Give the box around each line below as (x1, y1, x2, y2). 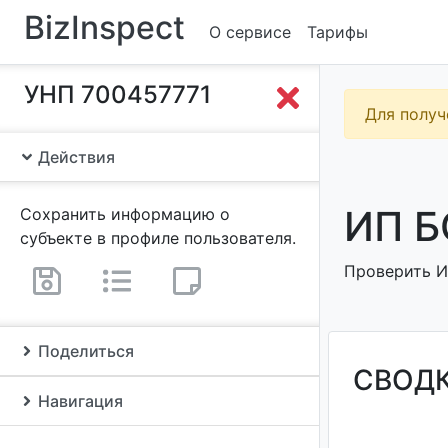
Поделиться (34, 341, 134, 361)
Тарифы (307, 22, 368, 42)
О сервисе (209, 22, 291, 42)
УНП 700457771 (24, 80, 211, 109)
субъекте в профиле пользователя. (20, 228, 296, 248)
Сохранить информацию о (20, 204, 230, 224)
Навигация (34, 391, 123, 411)
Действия (34, 147, 115, 167)
